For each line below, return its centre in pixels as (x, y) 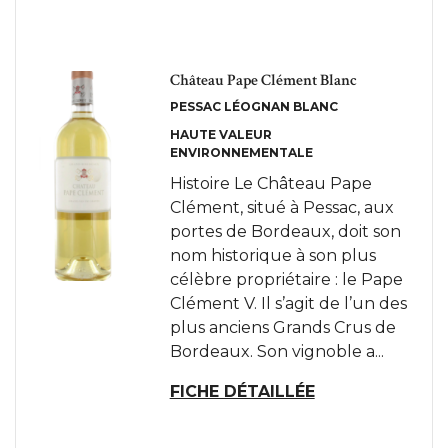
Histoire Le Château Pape (270, 183)
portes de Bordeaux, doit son (285, 231)
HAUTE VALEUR (220, 134)
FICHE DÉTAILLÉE (242, 391)
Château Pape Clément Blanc (263, 80)
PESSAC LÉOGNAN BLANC (253, 106)
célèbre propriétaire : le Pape (286, 279)
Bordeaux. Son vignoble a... (276, 351)
